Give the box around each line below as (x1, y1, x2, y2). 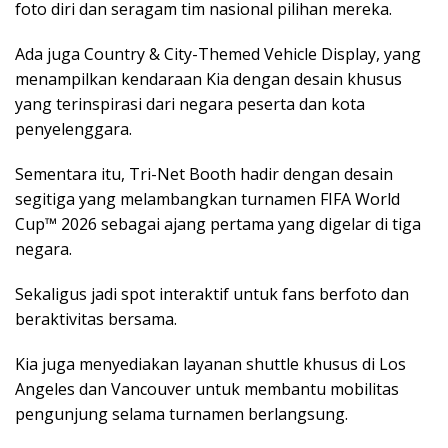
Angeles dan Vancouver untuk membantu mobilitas (15, 378, 399, 401)
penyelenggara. (15, 118, 132, 141)
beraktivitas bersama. (15, 308, 177, 331)
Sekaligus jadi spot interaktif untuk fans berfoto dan (15, 283, 409, 306)
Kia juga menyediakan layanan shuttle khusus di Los (15, 353, 406, 376)
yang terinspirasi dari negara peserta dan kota (15, 93, 365, 116)
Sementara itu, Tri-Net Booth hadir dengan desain (15, 163, 393, 186)
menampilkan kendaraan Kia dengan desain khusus (15, 68, 402, 91)
